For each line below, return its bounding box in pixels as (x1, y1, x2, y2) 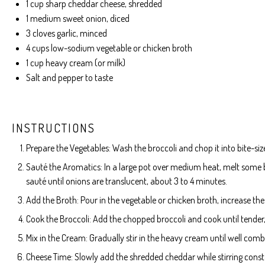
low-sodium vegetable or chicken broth (49, 42, 192, 54)
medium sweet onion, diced (28, 12, 130, 24)
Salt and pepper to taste (26, 72, 113, 83)
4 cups (26, 42, 49, 54)
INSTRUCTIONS (12, 120, 95, 135)
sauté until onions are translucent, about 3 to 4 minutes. (26, 175, 227, 187)
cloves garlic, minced (31, 27, 107, 39)
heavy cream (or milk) (44, 57, 125, 69)
